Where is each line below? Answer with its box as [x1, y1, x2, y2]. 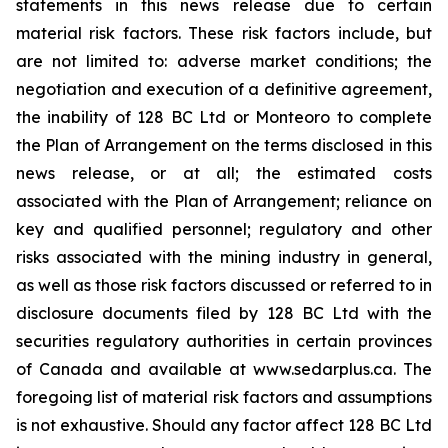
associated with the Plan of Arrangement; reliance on [16, 191, 432, 211]
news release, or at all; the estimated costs [16, 163, 432, 183]
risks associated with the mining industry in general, [16, 247, 432, 267]
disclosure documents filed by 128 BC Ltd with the [16, 303, 432, 323]
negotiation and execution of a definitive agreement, [16, 79, 432, 99]
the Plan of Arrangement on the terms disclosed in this [16, 135, 432, 155]
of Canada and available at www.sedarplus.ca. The [16, 359, 432, 379]
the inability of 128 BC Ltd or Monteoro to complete [16, 107, 432, 127]
